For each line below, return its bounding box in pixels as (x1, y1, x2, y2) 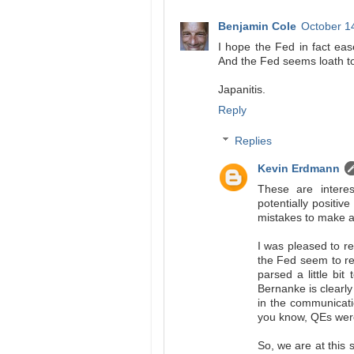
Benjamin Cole (218, 21, 296, 32)
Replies (234, 135, 272, 148)
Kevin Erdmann (257, 163, 340, 175)
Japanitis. (218, 84, 265, 96)
